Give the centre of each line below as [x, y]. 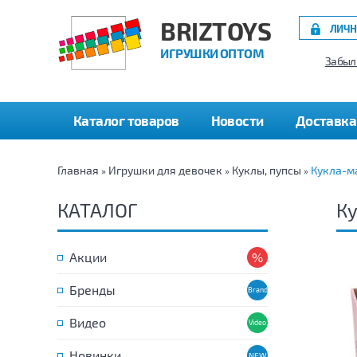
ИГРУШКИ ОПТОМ [212, 53]
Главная [78, 170]
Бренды [92, 290]
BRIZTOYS [216, 31]
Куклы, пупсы [267, 170]
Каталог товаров [126, 120]
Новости [237, 120]
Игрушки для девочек [165, 170]
